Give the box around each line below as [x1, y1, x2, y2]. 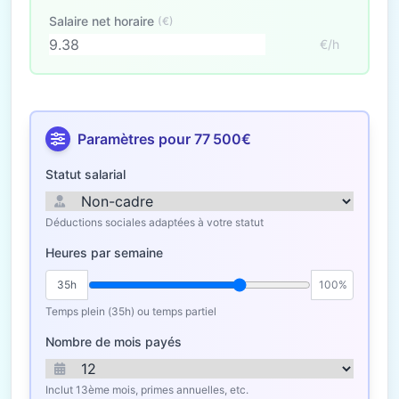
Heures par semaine [45, 245, 163, 260]
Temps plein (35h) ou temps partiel [45, 305, 216, 318]
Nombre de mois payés [45, 334, 182, 349]
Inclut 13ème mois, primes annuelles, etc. [45, 383, 248, 396]
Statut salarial [45, 167, 126, 182]
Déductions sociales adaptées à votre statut [45, 216, 264, 229]
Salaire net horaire [49, 13, 154, 28]
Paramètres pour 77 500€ [77, 130, 251, 148]
